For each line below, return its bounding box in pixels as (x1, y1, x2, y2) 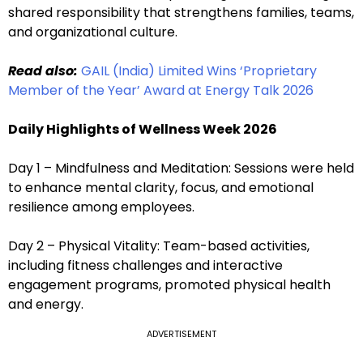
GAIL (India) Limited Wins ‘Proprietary (81, 62, 317, 81)
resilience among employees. (8, 198, 194, 217)
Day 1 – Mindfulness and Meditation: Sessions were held (8, 159, 354, 178)
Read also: (8, 62, 78, 81)
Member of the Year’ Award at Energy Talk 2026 (8, 81, 314, 100)
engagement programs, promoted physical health (8, 275, 331, 295)
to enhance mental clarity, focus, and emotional (8, 178, 314, 198)
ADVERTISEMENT (147, 327, 216, 341)
